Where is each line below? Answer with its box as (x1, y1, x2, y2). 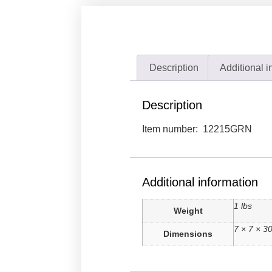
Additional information (142, 175, 259, 189)
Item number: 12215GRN (142, 124, 253, 135)
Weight (173, 205, 203, 216)
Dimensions (163, 228, 213, 239)
